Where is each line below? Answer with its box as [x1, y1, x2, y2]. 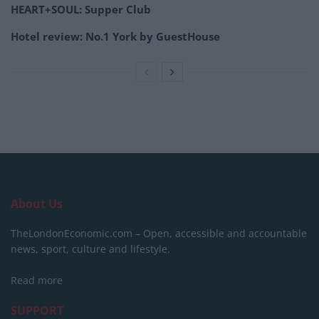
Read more [11, 273, 63, 288]
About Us [11, 196, 63, 212]
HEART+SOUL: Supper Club [11, 2, 151, 17]
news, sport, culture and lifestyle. [11, 242, 170, 256]
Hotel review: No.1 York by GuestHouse [11, 29, 220, 44]
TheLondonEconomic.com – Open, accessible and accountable [11, 226, 307, 241]
